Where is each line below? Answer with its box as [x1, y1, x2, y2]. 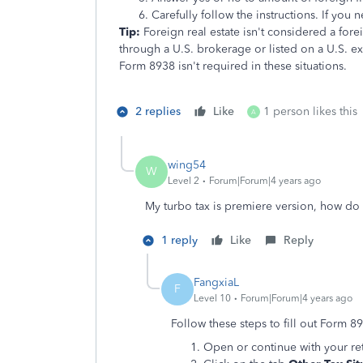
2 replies [135, 105, 181, 118]
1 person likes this [263, 105, 357, 118]
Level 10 [194, 292, 231, 304]
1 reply [161, 233, 198, 247]
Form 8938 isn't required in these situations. [119, 59, 347, 73]
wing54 [168, 157, 206, 172]
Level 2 [168, 174, 199, 186]
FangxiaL [194, 275, 239, 289]
